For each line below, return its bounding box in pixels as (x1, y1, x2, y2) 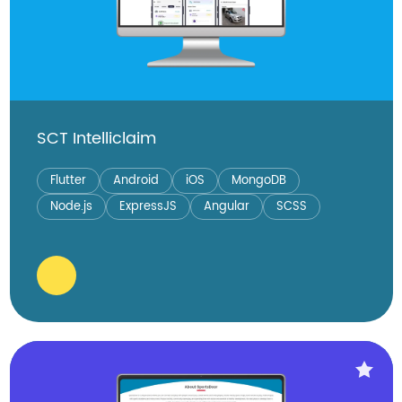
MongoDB (231, 170, 286, 190)
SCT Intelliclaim (36, 125, 156, 152)
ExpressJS (118, 197, 177, 216)
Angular (203, 197, 249, 216)
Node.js (49, 197, 92, 216)
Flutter (49, 170, 86, 190)
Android (112, 170, 159, 190)
